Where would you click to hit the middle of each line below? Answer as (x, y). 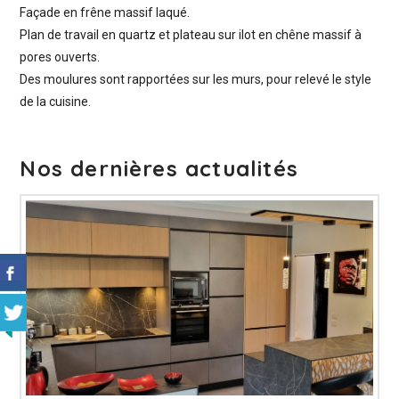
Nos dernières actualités (159, 169)
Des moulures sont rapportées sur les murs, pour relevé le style (196, 80)
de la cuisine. (56, 102)
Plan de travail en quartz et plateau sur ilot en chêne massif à (191, 35)
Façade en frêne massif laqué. (105, 13)
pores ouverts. (60, 57)
